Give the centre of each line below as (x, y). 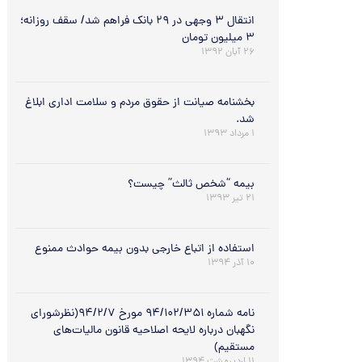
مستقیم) (234, 348)
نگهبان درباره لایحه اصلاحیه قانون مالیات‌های (154, 331)
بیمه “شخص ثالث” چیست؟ (191, 185)
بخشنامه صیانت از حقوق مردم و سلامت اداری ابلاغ (139, 103)
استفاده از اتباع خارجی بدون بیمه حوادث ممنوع (144, 250)
